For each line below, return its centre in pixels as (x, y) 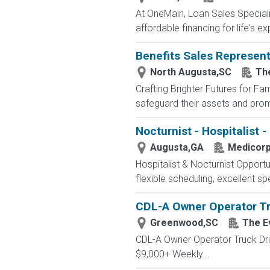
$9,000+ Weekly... (172, 254)
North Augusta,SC (190, 72)
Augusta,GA (177, 147)
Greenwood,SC (184, 223)
